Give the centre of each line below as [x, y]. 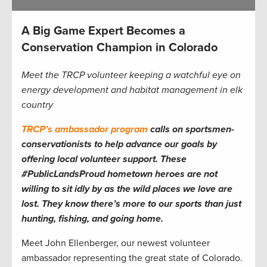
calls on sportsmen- [191, 130]
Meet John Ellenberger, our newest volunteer [116, 243]
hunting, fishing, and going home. [92, 219]
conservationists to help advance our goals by [119, 145]
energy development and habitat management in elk [132, 90]
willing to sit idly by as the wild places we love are [127, 189]
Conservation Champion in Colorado [119, 48]
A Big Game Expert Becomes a [103, 31]
